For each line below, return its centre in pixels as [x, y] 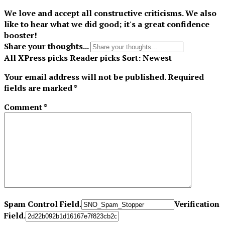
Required [186, 77]
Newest [157, 58]
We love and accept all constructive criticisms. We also [110, 13]
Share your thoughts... [46, 46]
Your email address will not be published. [85, 77]
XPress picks [43, 58]
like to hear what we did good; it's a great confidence [107, 24]
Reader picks [95, 58]
